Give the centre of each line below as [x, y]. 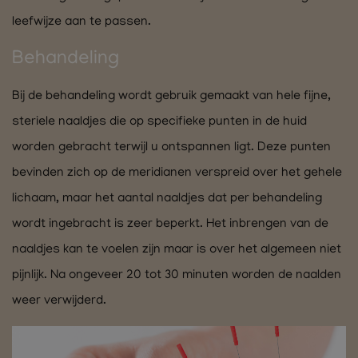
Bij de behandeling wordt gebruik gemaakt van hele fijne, [171, 97]
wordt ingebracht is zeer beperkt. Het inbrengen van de [170, 225]
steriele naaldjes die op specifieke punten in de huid [159, 123]
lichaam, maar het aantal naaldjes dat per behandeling [167, 199]
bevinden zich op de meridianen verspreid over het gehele [177, 174]
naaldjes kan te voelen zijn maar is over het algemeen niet [177, 251]
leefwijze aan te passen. [82, 23]
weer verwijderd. [59, 302]
